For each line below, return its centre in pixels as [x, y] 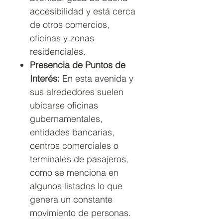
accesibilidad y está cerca [83, 11]
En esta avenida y [97, 78]
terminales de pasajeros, [79, 159]
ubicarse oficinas [64, 105]
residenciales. [58, 52]
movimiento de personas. [80, 213]
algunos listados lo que [76, 186]
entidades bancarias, [72, 132]
